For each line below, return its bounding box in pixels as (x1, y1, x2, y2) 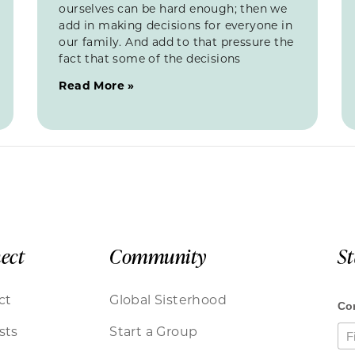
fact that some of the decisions (59, 50, 241, 66)
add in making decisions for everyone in (59, 17, 292, 32)
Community (109, 242, 207, 269)
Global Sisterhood (109, 290, 227, 307)
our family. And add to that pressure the (59, 33, 294, 49)
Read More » (59, 77, 135, 93)
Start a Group (109, 322, 198, 339)
